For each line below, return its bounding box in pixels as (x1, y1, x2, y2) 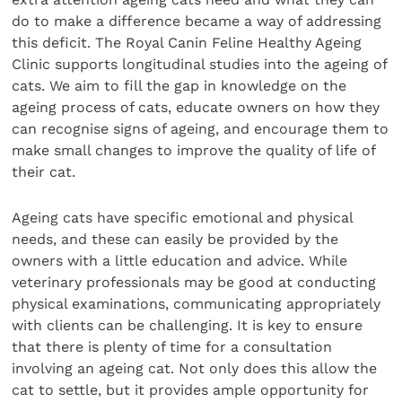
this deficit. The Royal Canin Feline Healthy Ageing (12, 34, 363, 52)
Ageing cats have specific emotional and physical (12, 208, 354, 226)
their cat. (12, 163, 76, 181)
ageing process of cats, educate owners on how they (12, 99, 380, 117)
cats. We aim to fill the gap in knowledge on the (12, 77, 347, 95)
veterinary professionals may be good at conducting (12, 273, 377, 291)
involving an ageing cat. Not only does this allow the (12, 359, 378, 377)
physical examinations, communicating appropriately (12, 294, 381, 312)
